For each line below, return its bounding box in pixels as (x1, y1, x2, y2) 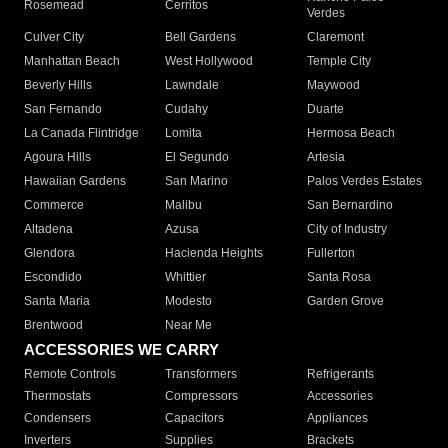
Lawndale (165, 78, 220, 93)
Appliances (306, 411, 368, 426)
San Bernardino (306, 198, 393, 213)
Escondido (24, 270, 82, 285)
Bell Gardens (165, 30, 237, 45)
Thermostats (24, 389, 91, 404)
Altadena (24, 222, 73, 237)
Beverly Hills (24, 78, 92, 93)
